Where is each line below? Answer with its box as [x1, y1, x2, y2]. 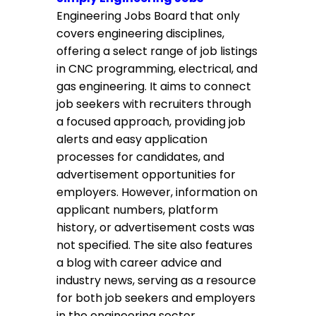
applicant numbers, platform [56, 202, 218, 218]
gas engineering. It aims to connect [56, 78, 251, 95]
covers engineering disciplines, [56, 25, 224, 42]
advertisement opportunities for [56, 166, 236, 183]
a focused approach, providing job [56, 114, 245, 130]
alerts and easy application [56, 131, 207, 147]
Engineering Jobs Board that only [56, 8, 240, 24]
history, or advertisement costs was [56, 219, 255, 236]
